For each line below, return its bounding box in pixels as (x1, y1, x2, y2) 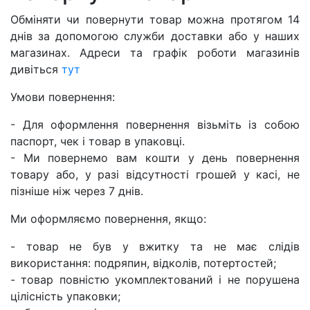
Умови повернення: (10, 90, 115, 104)
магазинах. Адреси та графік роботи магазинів (10, 46, 300, 60)
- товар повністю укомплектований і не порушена (10, 273, 300, 287)
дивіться (10, 62, 62, 77)
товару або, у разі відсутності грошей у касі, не (10, 167, 300, 182)
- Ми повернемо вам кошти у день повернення (10, 151, 300, 165)
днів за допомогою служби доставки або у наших (10, 29, 300, 44)
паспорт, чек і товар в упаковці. (10, 134, 185, 149)
